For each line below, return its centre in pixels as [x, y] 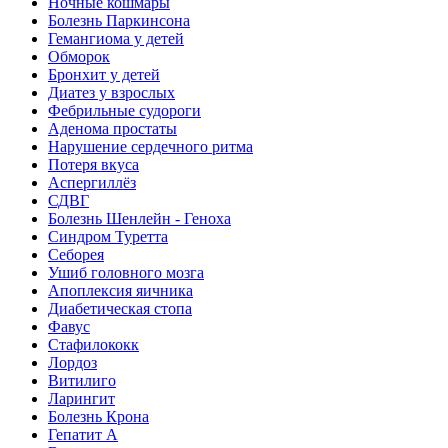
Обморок [79, 56]
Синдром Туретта [108, 236]
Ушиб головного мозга [126, 272]
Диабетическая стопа [120, 308]
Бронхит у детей [104, 74]
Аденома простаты [112, 128]
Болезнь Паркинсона [119, 20]
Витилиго [82, 380]
